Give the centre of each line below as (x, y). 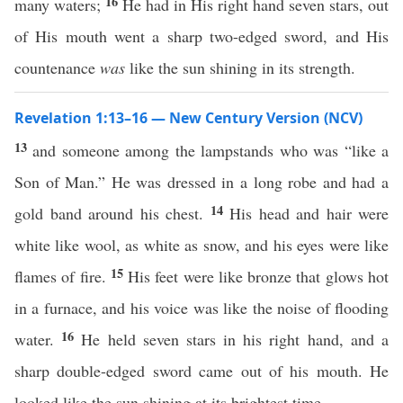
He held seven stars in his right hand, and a (235, 339)
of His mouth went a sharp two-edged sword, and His (201, 36)
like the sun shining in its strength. (240, 67)
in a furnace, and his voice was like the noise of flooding (201, 308)
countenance (57, 67)
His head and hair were (309, 213)
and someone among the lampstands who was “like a (211, 150)
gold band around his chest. (112, 213)
